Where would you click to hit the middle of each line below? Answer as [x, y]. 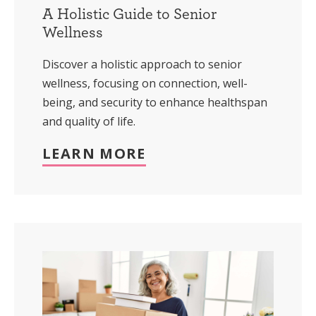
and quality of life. [89, 121]
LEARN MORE [94, 153]
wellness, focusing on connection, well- [145, 83]
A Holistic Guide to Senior [129, 13]
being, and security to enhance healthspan [155, 102]
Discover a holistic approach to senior [142, 64]
